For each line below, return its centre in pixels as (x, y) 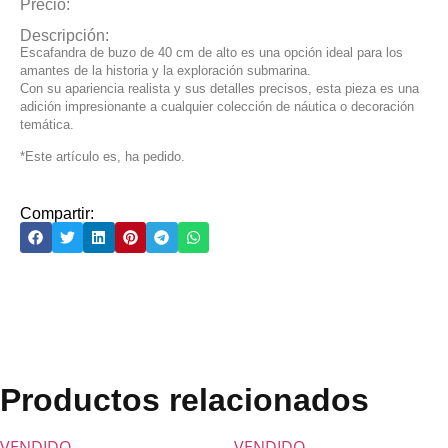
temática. (47, 124)
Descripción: (64, 35)
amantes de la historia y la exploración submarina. (165, 70)
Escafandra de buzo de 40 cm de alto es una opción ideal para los (211, 52)
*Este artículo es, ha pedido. (102, 157)
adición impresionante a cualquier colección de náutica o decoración (217, 106)
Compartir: (57, 213)
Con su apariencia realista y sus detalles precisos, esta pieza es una (219, 88)
